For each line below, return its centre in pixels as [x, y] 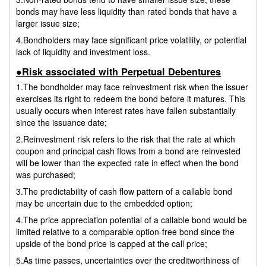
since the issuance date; [61, 122]
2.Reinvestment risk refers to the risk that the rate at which [126, 139]
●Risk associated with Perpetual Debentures [118, 72]
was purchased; [46, 174]
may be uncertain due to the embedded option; [104, 203]
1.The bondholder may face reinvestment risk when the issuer [132, 86]
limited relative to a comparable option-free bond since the [125, 231]
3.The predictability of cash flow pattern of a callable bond [124, 191]
